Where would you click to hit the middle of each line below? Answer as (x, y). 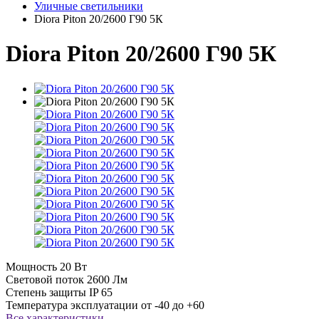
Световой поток (45, 279)
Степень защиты (46, 292)
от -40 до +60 (173, 305)
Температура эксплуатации (72, 305)
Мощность (31, 266)
